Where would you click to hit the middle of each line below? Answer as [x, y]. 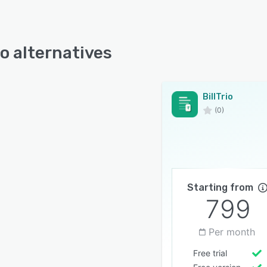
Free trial [210, 253]
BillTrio [218, 97]
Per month [232, 232]
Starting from [220, 187]
